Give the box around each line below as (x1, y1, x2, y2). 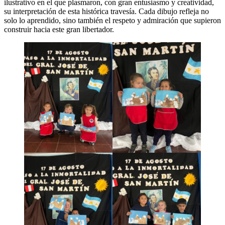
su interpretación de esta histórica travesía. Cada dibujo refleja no (4, 7, 209, 16)
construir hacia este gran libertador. (4, 25, 114, 34)
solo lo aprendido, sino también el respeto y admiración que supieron (4, 16, 221, 25)
